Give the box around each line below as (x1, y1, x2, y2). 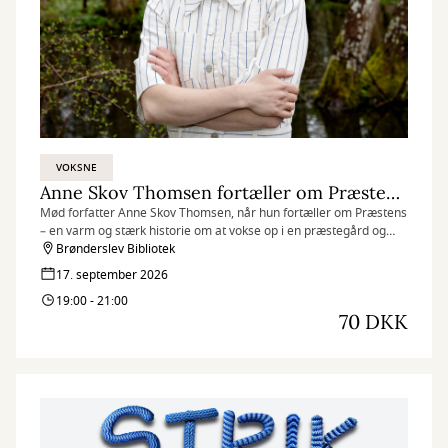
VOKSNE (56, 160, 98, 175)
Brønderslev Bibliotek (56, 240, 175, 258)
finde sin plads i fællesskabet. (40, 240, 202, 258)
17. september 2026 (56, 266, 168, 284)
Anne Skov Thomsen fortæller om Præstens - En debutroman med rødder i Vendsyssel (386, 181, 400, 204)
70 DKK (339, 309, 408, 334)
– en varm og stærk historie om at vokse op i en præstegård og (40, 222, 386, 240)
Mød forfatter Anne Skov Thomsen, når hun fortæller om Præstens (40, 204, 407, 222)
